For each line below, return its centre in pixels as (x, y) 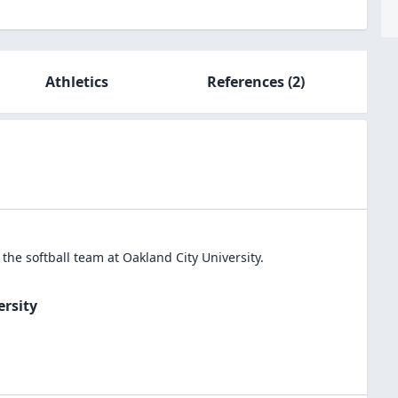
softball (48, 257)
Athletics (76, 82)
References (245, 82)
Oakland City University (191, 257)
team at (95, 257)
